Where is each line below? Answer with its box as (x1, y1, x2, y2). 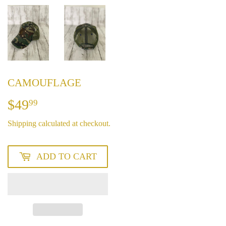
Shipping (8, 119, 36, 128)
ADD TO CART (36, 151, 97, 162)
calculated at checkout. (36, 119, 110, 128)
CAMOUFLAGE (8, 76, 81, 89)
